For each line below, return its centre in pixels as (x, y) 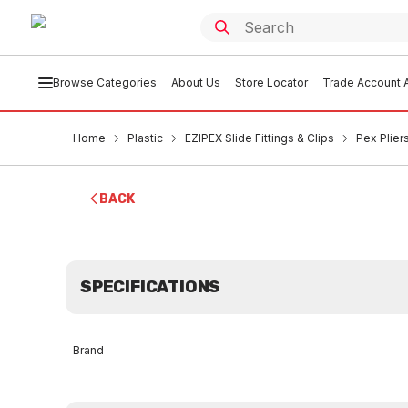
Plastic (145, 138)
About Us (195, 82)
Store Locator (271, 82)
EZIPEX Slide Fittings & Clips (260, 138)
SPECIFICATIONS (151, 287)
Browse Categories (104, 82)
